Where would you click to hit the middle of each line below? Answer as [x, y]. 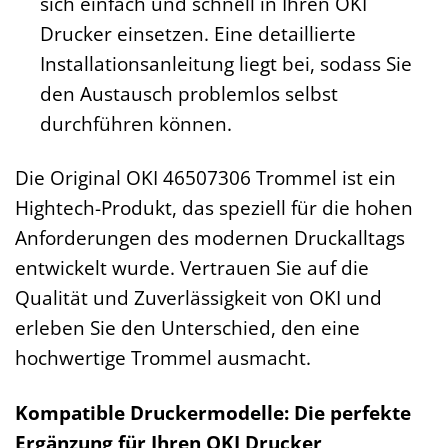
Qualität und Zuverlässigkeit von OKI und [198, 298]
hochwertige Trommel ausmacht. [163, 358]
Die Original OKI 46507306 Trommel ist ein [205, 178]
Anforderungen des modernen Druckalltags [210, 238]
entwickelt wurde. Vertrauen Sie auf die [192, 268]
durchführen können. [135, 123]
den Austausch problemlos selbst [188, 93]
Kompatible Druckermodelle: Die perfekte [213, 413]
